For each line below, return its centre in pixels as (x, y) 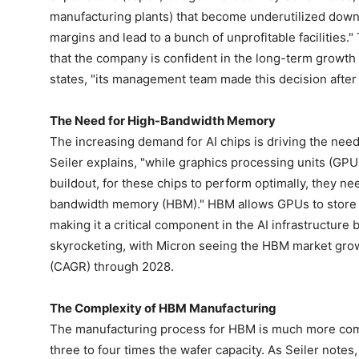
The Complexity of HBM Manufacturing (163, 309)
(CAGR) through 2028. (112, 267)
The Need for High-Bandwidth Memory (163, 121)
